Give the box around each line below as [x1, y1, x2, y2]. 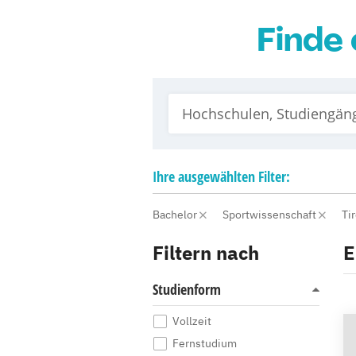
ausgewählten [178, 167, 255, 186]
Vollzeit [172, 314, 211, 328]
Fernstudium [172, 336, 237, 350]
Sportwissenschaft [222, 207, 319, 222]
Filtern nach [153, 240, 259, 265]
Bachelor [153, 207, 199, 222]
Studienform [153, 280, 221, 299]
